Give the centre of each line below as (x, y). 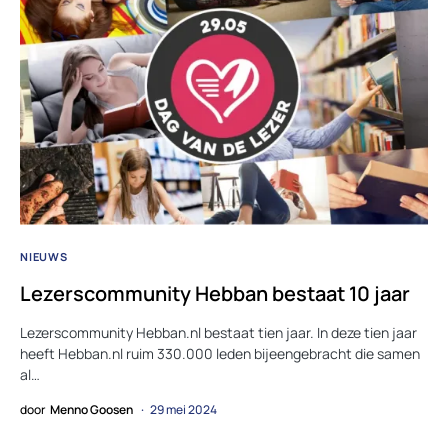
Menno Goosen (91, 410)
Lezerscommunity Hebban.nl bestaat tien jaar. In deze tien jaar (218, 333)
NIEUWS (44, 257)
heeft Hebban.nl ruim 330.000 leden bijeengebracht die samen (220, 354)
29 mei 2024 (183, 410)
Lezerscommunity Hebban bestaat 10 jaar (215, 294)
